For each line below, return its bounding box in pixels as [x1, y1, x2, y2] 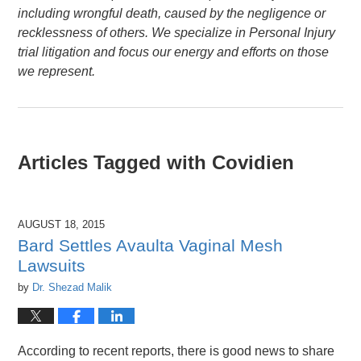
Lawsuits [18, 255, 86, 275]
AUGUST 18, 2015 [18, 218, 106, 230]
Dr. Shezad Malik [32, 280, 113, 293]
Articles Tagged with [18, 151, 207, 174]
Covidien [212, 151, 295, 174]
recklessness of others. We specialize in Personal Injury [18, 26, 336, 40]
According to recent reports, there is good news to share [18, 344, 335, 359]
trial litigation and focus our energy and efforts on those [18, 45, 330, 60]
